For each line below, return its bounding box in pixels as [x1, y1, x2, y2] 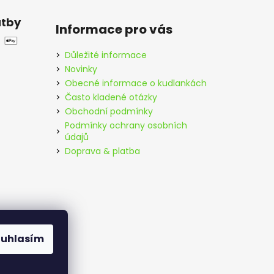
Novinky [64, 62, 97, 75]
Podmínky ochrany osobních [64, 119, 187, 131]
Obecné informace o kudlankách [64, 76, 207, 89]
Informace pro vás [55, 20, 172, 38]
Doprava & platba [64, 144, 140, 157]
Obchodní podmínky [64, 105, 153, 117]
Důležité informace [64, 48, 147, 61]
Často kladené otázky [64, 91, 157, 103]
